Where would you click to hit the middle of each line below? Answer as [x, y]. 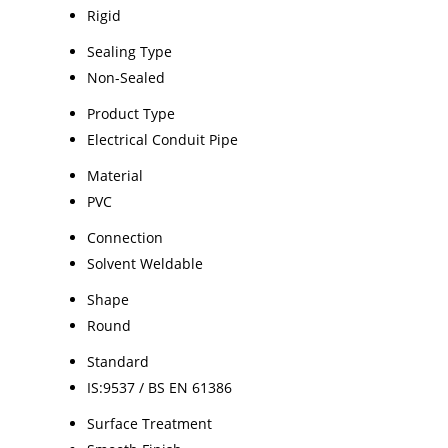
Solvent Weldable [145, 263]
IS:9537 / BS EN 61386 [159, 387]
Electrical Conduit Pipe [162, 139]
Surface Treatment [149, 423]
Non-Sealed [126, 77]
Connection [125, 237]
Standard [118, 361]
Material [115, 175]
